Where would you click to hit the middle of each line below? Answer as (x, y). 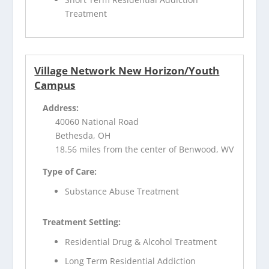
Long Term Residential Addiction (131, 261)
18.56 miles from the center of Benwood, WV (145, 149)
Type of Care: (70, 171)
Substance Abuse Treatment (122, 191)
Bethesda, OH (83, 135)
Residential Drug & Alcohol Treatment (141, 241)
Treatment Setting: (82, 222)
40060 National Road (97, 121)
